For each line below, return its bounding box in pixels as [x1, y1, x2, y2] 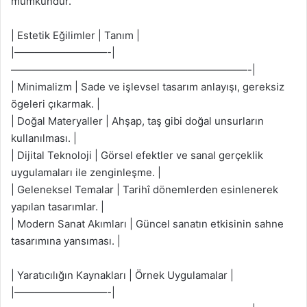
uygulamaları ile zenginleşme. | [11, 166, 161, 179]
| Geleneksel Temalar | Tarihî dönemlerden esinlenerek [11, 183, 278, 196]
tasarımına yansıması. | [11, 234, 121, 247]
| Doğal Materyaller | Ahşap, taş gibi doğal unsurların [11, 114, 264, 127]
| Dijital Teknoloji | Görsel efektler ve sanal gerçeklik [11, 149, 263, 162]
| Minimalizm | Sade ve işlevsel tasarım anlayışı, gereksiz [11, 80, 284, 93]
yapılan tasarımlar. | [11, 200, 104, 213]
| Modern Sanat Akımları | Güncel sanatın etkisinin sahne [11, 217, 284, 230]
